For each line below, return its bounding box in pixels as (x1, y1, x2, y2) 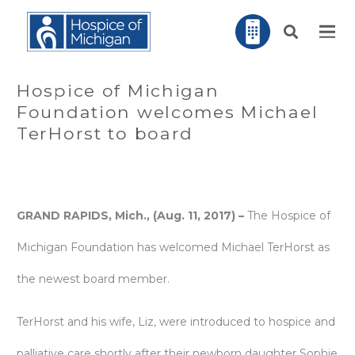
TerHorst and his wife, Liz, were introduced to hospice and (17, 315, 335, 329)
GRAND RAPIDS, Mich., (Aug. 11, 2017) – (17, 208, 247, 223)
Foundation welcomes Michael (17, 101, 319, 122)
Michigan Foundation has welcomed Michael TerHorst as (17, 240, 330, 254)
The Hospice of (247, 208, 330, 223)
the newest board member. (17, 272, 170, 286)
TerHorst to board (17, 123, 194, 143)
